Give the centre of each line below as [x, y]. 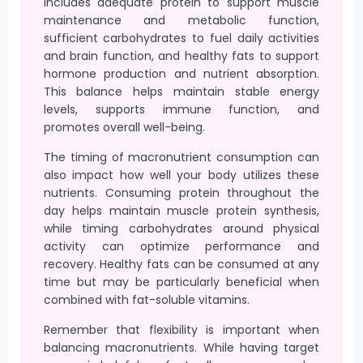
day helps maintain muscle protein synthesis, [181, 210]
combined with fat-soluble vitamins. [146, 299]
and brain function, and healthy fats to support [181, 56]
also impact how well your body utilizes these [181, 175]
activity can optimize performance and [181, 246]
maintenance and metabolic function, [181, 21]
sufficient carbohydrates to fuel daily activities [181, 38]
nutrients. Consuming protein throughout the [181, 192]
